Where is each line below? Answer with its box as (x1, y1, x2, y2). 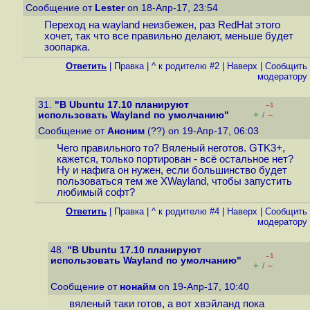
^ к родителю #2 (152, 61, 219, 71)
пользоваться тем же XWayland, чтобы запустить (56, 176, 292, 188)
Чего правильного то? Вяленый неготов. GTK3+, (56, 143, 285, 154)
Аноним (107, 126, 145, 136)
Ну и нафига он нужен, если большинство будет (56, 165, 287, 176)
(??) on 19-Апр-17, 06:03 (145, 126, 262, 136)
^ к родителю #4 (152, 206, 219, 217)
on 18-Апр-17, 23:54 (125, 3, 221, 13)
